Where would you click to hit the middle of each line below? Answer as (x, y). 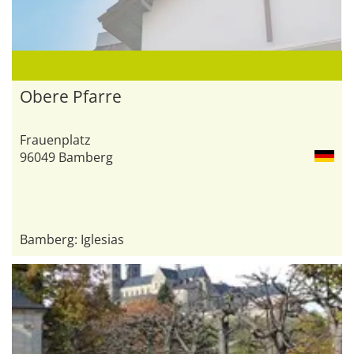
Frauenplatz (55, 139)
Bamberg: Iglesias (72, 239)
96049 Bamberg (66, 157)
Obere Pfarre (71, 96)
